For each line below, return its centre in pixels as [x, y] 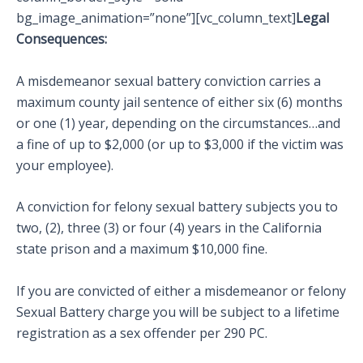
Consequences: [62, 39]
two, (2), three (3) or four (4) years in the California [169, 228]
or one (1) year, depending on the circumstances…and [178, 123]
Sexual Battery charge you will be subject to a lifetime [178, 312]
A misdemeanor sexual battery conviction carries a [169, 81]
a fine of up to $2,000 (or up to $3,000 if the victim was [180, 144]
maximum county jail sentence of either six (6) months [179, 102]
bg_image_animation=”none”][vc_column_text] [156, 18]
